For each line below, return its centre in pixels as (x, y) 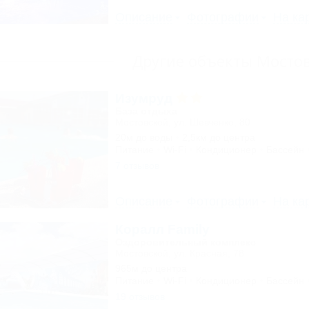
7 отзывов (137, 166)
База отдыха (146, 111)
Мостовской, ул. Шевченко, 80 (182, 122)
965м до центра (151, 268)
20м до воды (143, 137)
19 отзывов (140, 297)
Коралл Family (162, 229)
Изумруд (145, 98)
